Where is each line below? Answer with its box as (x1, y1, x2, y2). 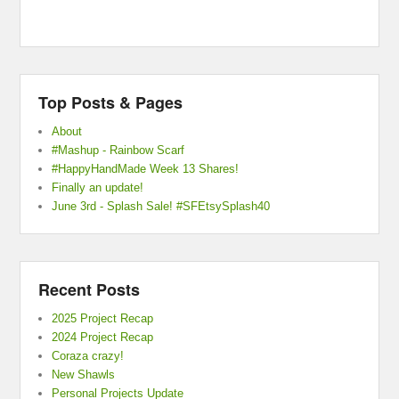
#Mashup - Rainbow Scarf (52, 143, 185, 158)
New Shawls (52, 368, 116, 382)
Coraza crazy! (52, 349, 125, 363)
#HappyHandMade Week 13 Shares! (52, 162, 240, 176)
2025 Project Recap (52, 312, 154, 326)
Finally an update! (52, 181, 144, 195)
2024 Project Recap (52, 330, 154, 345)
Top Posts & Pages (38, 91, 183, 115)
